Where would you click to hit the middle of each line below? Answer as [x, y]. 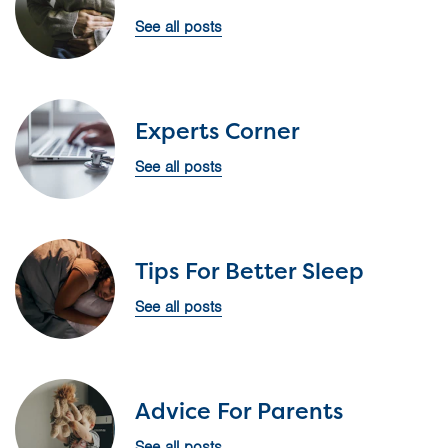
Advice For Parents [239, 410]
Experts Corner [217, 130]
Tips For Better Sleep [249, 270]
